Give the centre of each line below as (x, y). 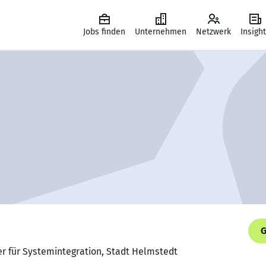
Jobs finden (104, 32)
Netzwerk (213, 32)
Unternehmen (161, 32)
